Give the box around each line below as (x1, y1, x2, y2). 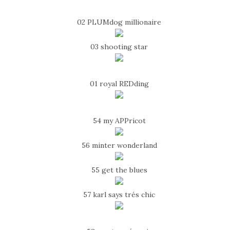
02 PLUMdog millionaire (77, 17, 162, 27)
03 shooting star (90, 42, 148, 52)
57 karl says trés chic (83, 190, 156, 200)
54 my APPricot (92, 116, 146, 126)
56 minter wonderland (81, 141, 157, 150)
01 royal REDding (89, 79, 149, 89)
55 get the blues (91, 165, 147, 175)
